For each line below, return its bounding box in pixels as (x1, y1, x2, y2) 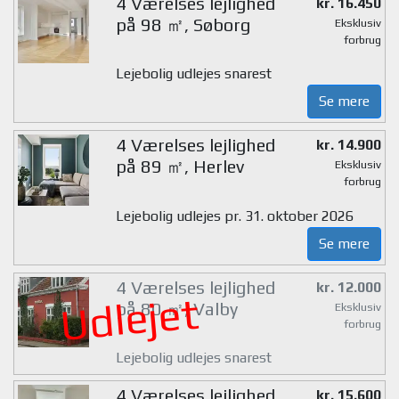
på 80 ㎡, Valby (115, 297, 238, 319)
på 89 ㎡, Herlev (115, 156, 244, 176)
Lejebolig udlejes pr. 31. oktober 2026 (115, 207, 354, 224)
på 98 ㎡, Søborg (115, 13, 250, 35)
